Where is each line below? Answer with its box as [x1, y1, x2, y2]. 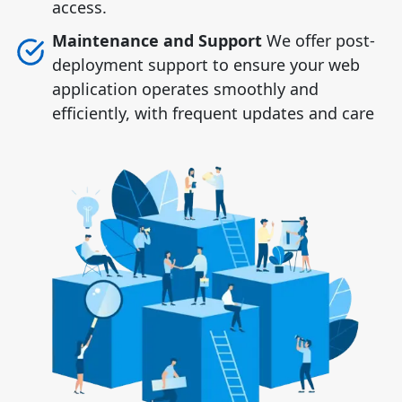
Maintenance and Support [51, 29, 262, 51]
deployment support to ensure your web [51, 53, 360, 75]
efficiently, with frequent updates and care [51, 101, 374, 124]
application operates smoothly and [51, 77, 319, 100]
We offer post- [261, 29, 375, 51]
